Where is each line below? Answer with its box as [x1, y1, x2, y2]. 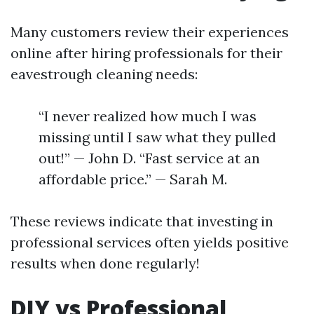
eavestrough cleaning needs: [11, 65, 198, 83]
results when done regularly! [11, 254, 200, 272]
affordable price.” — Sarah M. [39, 170, 227, 188]
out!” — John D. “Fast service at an [39, 149, 260, 167]
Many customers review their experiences [11, 23, 289, 41]
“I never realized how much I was [39, 107, 257, 125]
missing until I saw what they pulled [39, 128, 276, 146]
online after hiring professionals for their [11, 44, 282, 62]
